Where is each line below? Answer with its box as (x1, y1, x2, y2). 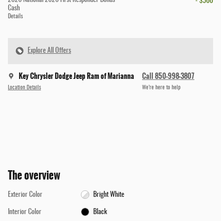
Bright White (93, 191, 125, 198)
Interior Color (8, 208, 41, 216)
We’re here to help (142, 85, 181, 91)
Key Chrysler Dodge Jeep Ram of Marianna (19, 70, 134, 81)
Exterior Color (8, 191, 42, 198)
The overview (8, 167, 60, 184)
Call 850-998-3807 (142, 70, 194, 81)
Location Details (8, 85, 41, 91)
